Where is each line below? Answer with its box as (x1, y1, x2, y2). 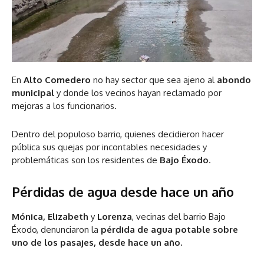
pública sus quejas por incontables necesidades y (12, 141, 207, 153)
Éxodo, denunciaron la (12, 224, 101, 236)
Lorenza (95, 211, 132, 223)
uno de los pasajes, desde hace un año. (12, 237, 182, 249)
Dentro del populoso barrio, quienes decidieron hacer (12, 128, 224, 140)
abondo (217, 74, 251, 86)
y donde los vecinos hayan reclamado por (54, 87, 222, 99)
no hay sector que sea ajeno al (91, 74, 217, 86)
